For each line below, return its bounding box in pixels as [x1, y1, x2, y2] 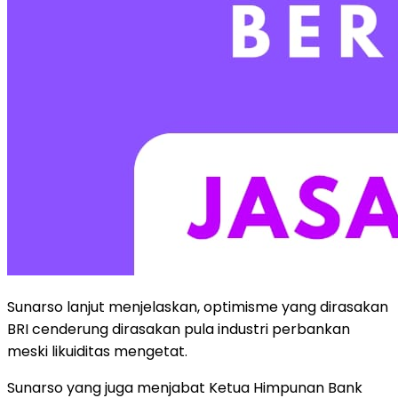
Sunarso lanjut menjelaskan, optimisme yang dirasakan [7, 296, 388, 317]
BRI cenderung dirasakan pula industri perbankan [7, 318, 350, 339]
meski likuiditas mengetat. [7, 340, 187, 362]
